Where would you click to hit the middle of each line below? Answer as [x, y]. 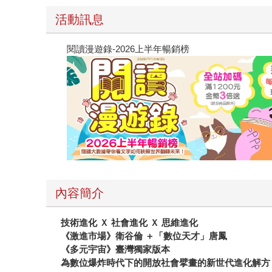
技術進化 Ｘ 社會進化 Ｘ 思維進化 [130, 223]
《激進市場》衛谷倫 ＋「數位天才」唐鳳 [144, 236]
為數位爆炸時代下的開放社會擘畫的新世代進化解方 [166, 263]
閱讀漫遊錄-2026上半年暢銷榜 [128, 49]
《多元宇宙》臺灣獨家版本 [116, 250]
